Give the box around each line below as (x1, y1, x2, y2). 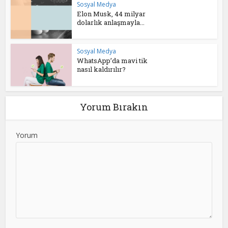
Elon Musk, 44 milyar (77, 9, 146, 18)
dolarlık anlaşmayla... (77, 17, 145, 27)
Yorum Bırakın (80, 101, 148, 113)
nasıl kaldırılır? (77, 65, 126, 74)
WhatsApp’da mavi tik (77, 56, 148, 66)
